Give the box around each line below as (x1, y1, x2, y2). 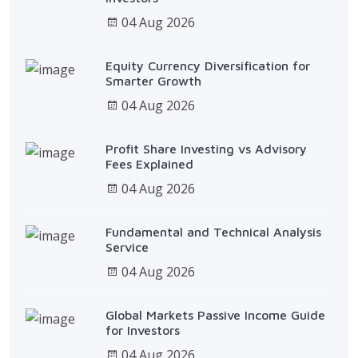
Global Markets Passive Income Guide (105, 307, 325, 322)
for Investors (105, 322, 180, 337)
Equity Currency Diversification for (105, 58, 310, 73)
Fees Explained (105, 156, 193, 171)
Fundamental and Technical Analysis (105, 224, 321, 239)
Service (105, 239, 149, 254)
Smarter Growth (105, 73, 201, 88)
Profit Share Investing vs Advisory (105, 141, 307, 156)
